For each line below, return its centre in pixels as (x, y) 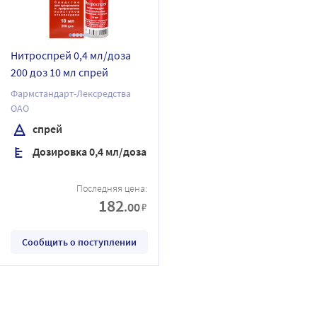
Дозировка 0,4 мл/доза (88, 151)
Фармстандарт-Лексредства (71, 93)
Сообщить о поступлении (79, 242)
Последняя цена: (112, 188)
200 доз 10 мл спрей (59, 72)
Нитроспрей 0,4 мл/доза (71, 55)
